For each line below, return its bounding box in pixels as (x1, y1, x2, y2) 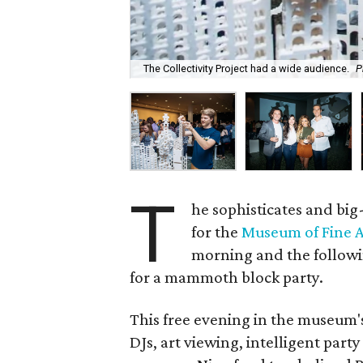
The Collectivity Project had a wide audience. (143, 62, 350, 75)
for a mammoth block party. (130, 267, 324, 287)
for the (191, 222, 242, 241)
